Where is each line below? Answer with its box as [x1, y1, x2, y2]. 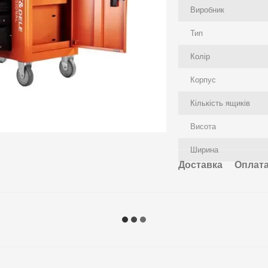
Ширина [190, 145, 219, 154]
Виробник [190, 5, 225, 14]
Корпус [190, 75, 217, 84]
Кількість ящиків [190, 99, 251, 108]
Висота [190, 122, 217, 131]
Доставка [178, 160, 223, 170]
